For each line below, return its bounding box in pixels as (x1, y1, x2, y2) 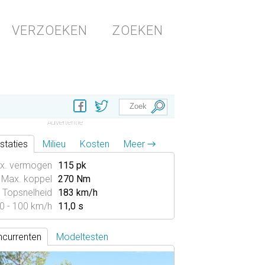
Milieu (43, 138, 66, 150)
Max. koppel (1, 173, 52, 185)
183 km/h (58, 187, 98, 198)
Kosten (80, 138, 109, 150)
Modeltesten (56, 231, 108, 243)
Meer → (124, 138, 156, 150)
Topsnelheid (2, 187, 52, 198)
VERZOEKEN (12, 23, 88, 38)
